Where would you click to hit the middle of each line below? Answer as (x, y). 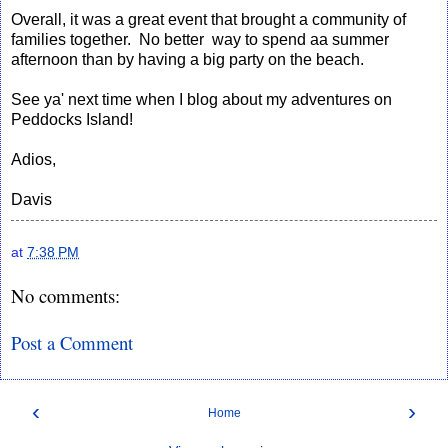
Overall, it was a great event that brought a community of (208, 20)
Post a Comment (72, 342)
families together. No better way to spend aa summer (200, 40)
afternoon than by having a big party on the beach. (187, 60)
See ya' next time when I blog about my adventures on (201, 100)
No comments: (65, 296)
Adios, (33, 160)
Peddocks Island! (72, 120)
